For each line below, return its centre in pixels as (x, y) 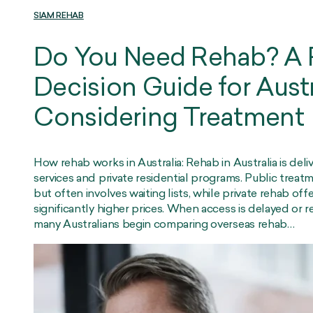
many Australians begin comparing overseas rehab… (164, 225)
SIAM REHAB (59, 16)
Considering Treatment (169, 119)
